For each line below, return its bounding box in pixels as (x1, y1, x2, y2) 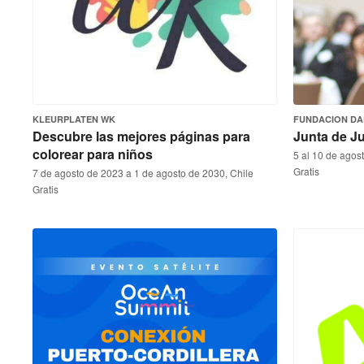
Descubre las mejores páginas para (32, 127, 250, 145)
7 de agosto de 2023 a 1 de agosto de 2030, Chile (32, 166, 253, 180)
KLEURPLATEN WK (32, 113, 115, 125)
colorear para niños (32, 145, 153, 163)
